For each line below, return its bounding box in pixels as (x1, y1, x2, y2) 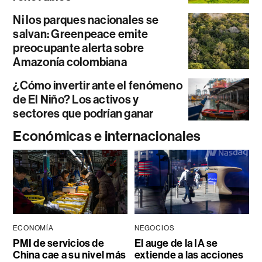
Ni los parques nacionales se (13, 13, 159, 27)
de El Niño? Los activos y (13, 92, 139, 107)
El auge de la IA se (134, 237, 218, 250)
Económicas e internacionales (13, 128, 201, 145)
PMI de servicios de (13, 237, 104, 250)
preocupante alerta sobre (13, 41, 144, 56)
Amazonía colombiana (13, 55, 127, 70)
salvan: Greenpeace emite (13, 27, 149, 42)
